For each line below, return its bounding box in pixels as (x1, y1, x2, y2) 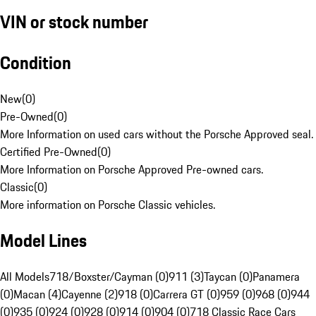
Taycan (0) (204, 268, 253, 286)
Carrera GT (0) (153, 286, 220, 303)
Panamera (253, 268, 300, 286)
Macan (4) (13, 286, 61, 303)
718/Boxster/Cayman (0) (49, 268, 169, 286)
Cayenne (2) (61, 286, 118, 303)
